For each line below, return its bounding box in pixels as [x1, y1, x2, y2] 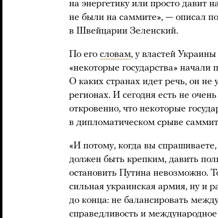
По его [69, 50, 100, 59]
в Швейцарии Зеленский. [69, 26, 178, 36]
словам [100, 50, 131, 59]
